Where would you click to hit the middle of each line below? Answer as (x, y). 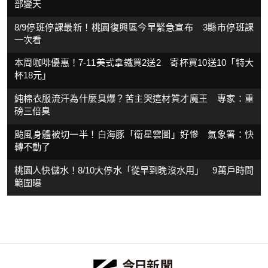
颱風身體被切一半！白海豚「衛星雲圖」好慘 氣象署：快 (134, 134)
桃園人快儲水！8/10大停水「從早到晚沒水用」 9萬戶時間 (134, 170)
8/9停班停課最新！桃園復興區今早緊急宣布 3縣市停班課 (134, 27)
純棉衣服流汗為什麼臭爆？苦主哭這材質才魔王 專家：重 (134, 99)
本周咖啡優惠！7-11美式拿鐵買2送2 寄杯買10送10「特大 (134, 63)
